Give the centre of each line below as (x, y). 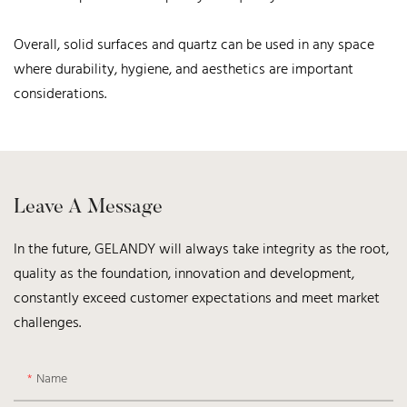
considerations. (60, 94)
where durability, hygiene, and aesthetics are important (184, 69)
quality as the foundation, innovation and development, (184, 274)
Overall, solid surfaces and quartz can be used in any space (194, 45)
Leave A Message (88, 208)
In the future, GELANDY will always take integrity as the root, (201, 249)
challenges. (47, 323)
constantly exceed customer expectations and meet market (197, 298)
